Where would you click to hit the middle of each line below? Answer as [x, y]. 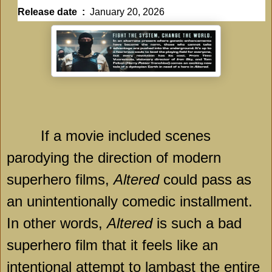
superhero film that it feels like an [112, 245]
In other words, [57, 223]
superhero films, [60, 180]
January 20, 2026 [127, 12]
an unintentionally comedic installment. [130, 202]
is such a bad [197, 223]
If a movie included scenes [109, 136]
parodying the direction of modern [114, 158]
